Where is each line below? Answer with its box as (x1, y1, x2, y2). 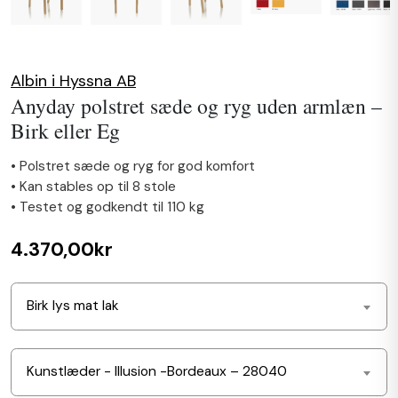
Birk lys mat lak (27, 297, 119, 315)
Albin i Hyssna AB (11, 70, 136, 92)
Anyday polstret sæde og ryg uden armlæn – (11, 92, 382, 121)
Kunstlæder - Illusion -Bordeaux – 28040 (27, 362, 287, 381)
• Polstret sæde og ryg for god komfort (11, 157, 255, 176)
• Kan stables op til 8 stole (11, 178, 176, 196)
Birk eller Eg (11, 116, 120, 146)
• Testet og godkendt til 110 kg (11, 198, 204, 217)
